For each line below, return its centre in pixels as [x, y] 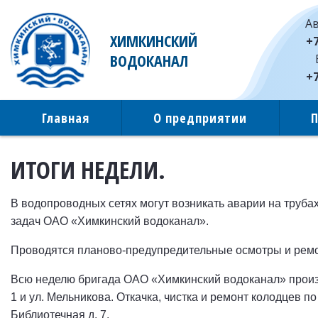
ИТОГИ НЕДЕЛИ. [88, 170]
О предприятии [200, 118]
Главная [66, 118]
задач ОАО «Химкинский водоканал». [110, 221]
